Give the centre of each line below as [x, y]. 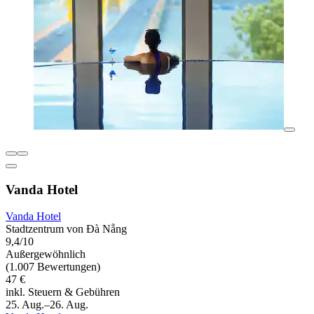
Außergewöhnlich [46, 254]
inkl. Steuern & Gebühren [63, 292]
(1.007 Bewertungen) [53, 267]
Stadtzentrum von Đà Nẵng [66, 229]
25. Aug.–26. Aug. [47, 305]
